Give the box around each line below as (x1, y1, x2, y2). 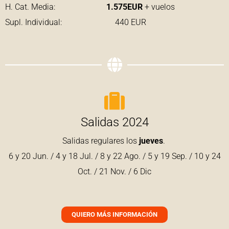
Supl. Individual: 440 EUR (5, 17, 148, 28)
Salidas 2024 (80, 115, 149, 130)
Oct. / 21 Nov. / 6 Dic (78, 167, 151, 177)
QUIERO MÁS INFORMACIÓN (72, 211, 157, 219)
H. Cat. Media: (5, 2, 55, 12)
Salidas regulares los (62, 136, 139, 146)
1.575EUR (55, 2, 145, 12)
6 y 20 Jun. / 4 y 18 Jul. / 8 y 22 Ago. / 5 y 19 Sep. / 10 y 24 (8, 151, 221, 162)
